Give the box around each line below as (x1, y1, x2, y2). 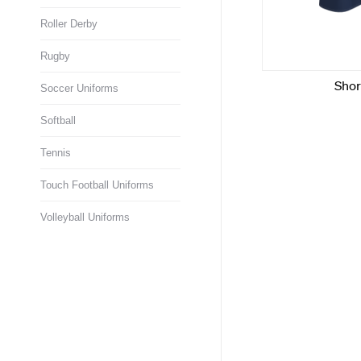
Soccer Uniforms (40, 82, 118, 94)
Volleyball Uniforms (40, 211, 130, 223)
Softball (40, 114, 76, 127)
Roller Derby (40, 18, 98, 30)
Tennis (40, 147, 71, 159)
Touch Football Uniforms (40, 179, 154, 191)
